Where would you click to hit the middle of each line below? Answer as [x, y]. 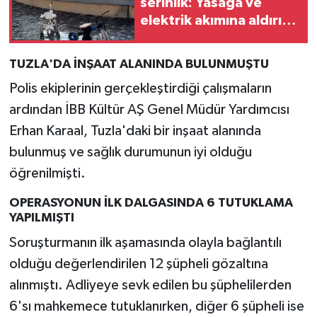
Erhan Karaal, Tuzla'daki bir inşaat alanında [135, 131]
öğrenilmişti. [47, 174]
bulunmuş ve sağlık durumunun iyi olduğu [130, 152]
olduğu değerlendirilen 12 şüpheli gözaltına [138, 264]
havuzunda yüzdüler [207, 56]
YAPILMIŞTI [41, 218]
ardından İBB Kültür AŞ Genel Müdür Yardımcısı [149, 110]
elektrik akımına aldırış [214, 21]
